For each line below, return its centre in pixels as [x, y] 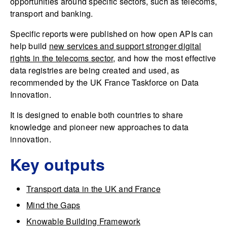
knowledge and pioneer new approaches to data [99, 127]
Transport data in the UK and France [93, 189]
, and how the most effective [165, 58]
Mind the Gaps [53, 205]
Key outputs [58, 164]
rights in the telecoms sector [62, 58]
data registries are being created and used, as [95, 70]
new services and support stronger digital [125, 46]
